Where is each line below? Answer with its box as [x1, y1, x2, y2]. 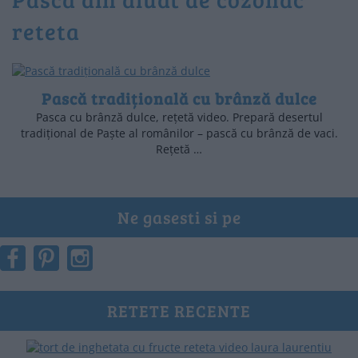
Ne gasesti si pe [117, 205, 241, 229]
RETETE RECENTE [107, 298, 251, 322]
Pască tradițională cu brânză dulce [41, 86, 317, 109]
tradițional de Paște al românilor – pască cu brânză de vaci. [20, 125, 338, 141]
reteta [12, 15, 80, 46]
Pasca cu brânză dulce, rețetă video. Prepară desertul [35, 109, 323, 125]
